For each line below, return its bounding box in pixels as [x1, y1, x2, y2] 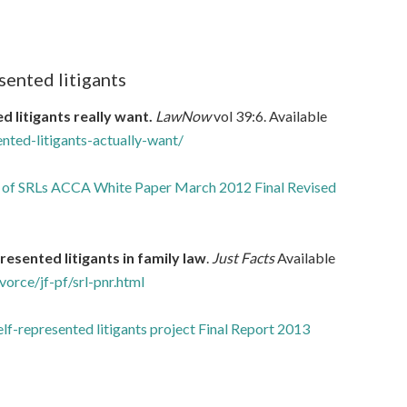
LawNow [155, 107, 211, 124]
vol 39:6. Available [211, 107, 327, 124]
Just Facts [209, 249, 274, 266]
